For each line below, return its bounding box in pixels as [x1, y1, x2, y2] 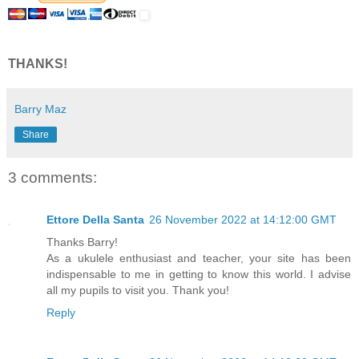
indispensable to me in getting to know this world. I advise [46, 267, 351, 280]
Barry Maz [14, 103, 67, 116]
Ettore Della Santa [46, 212, 144, 226]
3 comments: [8, 169, 97, 187]
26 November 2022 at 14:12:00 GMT [149, 212, 337, 226]
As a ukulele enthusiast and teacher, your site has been [46, 251, 351, 264]
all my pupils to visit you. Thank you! [46, 283, 229, 296]
